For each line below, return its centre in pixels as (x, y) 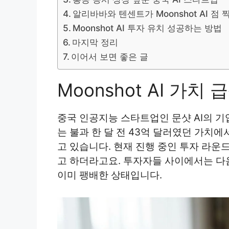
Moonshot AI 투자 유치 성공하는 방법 (147, 28)
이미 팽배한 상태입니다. (110, 175)
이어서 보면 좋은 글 (110, 57)
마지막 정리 (95, 42)
